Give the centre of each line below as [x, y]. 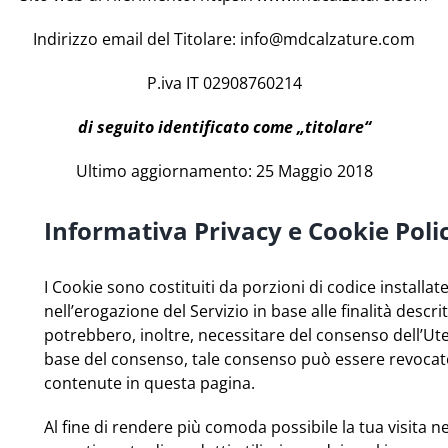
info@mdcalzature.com [327, 38]
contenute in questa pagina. [150, 383]
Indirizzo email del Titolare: [136, 38]
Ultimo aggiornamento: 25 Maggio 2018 [224, 170]
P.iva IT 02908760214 [224, 82]
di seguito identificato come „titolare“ [224, 126]
